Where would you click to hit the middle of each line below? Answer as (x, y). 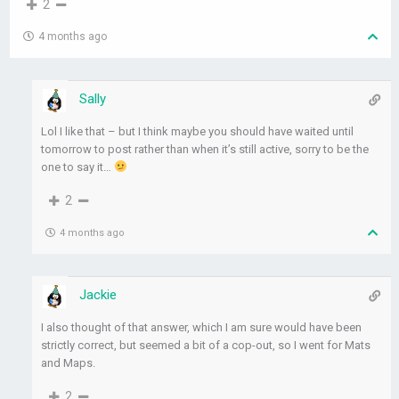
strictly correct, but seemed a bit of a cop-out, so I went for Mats (206, 346)
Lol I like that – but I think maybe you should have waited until (198, 132)
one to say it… (78, 167)
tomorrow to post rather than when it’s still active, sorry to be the (205, 150)
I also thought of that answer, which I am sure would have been (202, 328)
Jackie (98, 295)
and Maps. (69, 363)
